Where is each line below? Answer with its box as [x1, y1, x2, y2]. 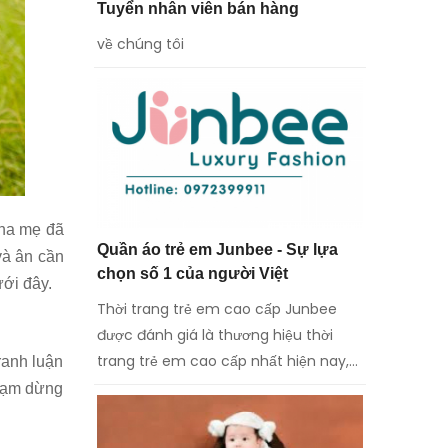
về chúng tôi [96, 33, 184, 54]
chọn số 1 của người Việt [96, 264, 288, 282]
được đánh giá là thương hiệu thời [96, 324, 333, 345]
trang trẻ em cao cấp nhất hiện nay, [96, 350, 349, 371]
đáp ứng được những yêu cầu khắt [96, 376, 338, 397]
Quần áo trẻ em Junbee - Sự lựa [96, 240, 338, 258]
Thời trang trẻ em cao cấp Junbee [96, 298, 337, 319]
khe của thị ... [96, 402, 187, 423]
